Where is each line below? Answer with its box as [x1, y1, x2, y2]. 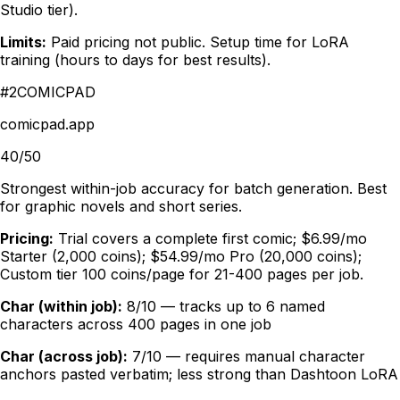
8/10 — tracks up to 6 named [127, 297, 325, 316]
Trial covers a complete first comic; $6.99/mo [58, 229, 367, 248]
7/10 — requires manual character [132, 347, 365, 366]
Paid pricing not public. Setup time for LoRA [51, 33, 349, 52]
